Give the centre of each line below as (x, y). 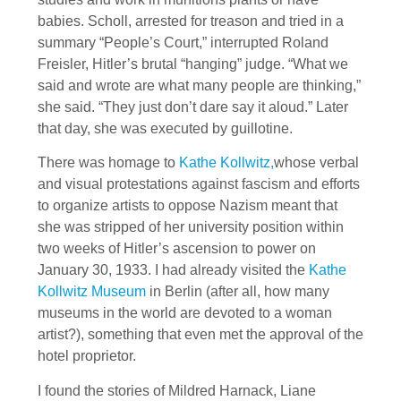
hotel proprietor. (87, 356)
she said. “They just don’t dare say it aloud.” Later (193, 107)
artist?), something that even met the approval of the (200, 335)
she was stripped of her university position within (191, 227)
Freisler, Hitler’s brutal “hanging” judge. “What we (193, 64)
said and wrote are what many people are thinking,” (199, 85)
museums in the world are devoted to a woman (185, 313)
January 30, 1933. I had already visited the (173, 270)
